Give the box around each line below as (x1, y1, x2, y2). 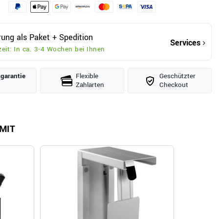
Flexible (75, 71, 98, 82)
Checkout (159, 80, 188, 90)
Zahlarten (75, 80, 104, 90)
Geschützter (159, 71, 196, 82)
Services (170, 37, 200, 49)
